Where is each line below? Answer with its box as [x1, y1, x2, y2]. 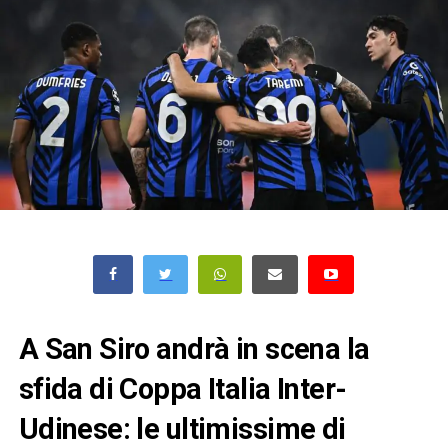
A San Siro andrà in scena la [18, 331, 370, 366]
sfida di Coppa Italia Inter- [18, 371, 347, 406]
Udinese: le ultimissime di [18, 411, 346, 446]
